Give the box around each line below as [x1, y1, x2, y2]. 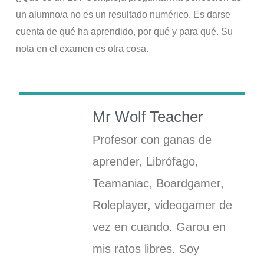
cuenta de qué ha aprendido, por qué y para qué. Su [16, 27, 233, 37]
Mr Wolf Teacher [93, 107, 204, 126]
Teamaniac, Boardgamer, [93, 176, 225, 190]
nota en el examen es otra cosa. [16, 44, 149, 54]
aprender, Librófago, [93, 154, 199, 168]
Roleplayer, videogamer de [93, 198, 233, 212]
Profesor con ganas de [93, 133, 212, 146]
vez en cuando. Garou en [93, 220, 226, 233]
